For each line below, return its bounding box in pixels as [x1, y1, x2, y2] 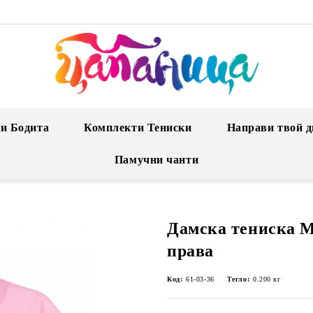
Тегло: [226, 275, 250, 283]
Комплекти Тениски [84, 122, 192, 133]
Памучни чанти [114, 154, 199, 166]
